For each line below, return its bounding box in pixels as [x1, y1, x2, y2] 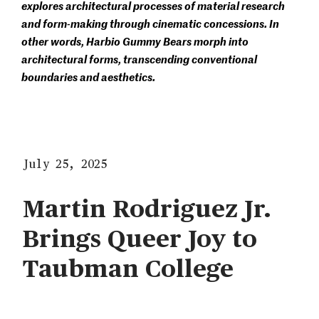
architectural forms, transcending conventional [21, 51, 257, 66]
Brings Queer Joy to [23, 219, 257, 254]
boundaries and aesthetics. [21, 69, 155, 84]
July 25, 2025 [23, 155, 107, 172]
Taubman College [23, 249, 234, 284]
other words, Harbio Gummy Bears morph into [21, 33, 249, 48]
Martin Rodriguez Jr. [23, 189, 271, 224]
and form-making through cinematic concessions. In [21, 16, 279, 31]
